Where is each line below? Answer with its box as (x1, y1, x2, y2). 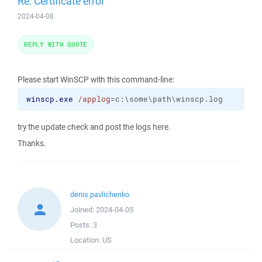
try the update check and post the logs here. (18, 122, 171, 132)
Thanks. (18, 138, 46, 149)
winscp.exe (26, 94, 73, 104)
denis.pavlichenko (70, 189, 129, 199)
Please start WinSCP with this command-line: (18, 74, 174, 85)
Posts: (70, 220, 93, 230)
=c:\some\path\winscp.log (111, 94, 223, 104)
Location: (70, 235, 102, 245)
